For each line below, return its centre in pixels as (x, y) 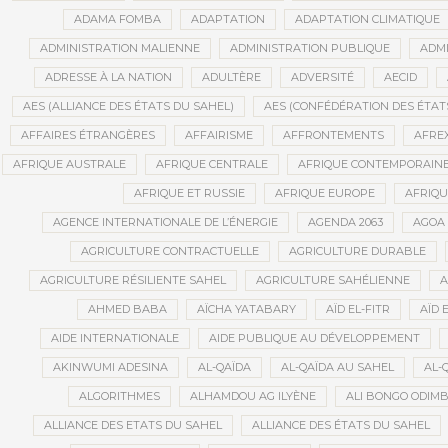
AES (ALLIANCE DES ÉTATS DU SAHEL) (128, 106)
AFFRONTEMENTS (333, 135)
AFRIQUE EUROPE (324, 193)
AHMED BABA (127, 309)
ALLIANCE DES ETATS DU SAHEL (132, 425)
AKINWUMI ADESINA (110, 367)
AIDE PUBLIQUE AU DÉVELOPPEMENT (314, 338)
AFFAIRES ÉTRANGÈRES (88, 135)
